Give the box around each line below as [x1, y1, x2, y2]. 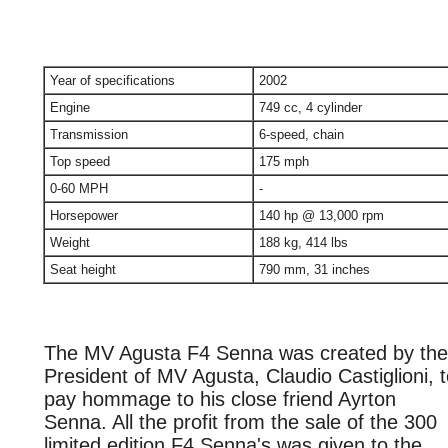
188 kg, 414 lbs [259, 235, 348, 250]
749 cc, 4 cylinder [259, 100, 362, 115]
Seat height [50, 262, 116, 277]
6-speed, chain [259, 127, 344, 142]
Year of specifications [50, 73, 175, 88]
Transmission [50, 127, 128, 142]
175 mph [259, 154, 309, 169]
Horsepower [50, 208, 118, 223]
